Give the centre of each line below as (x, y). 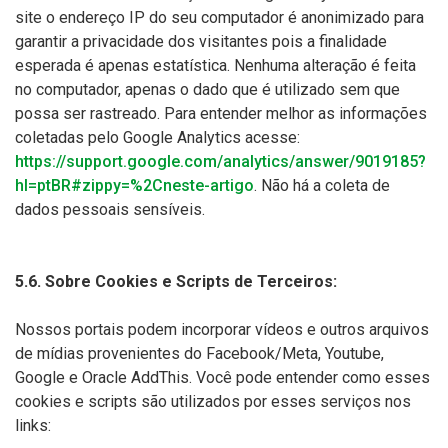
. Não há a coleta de (322, 185)
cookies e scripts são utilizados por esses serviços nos (213, 401)
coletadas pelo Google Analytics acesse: (157, 137)
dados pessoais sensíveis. (110, 209)
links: (33, 425)
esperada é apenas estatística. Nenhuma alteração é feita (215, 65)
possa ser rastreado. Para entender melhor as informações (221, 113)
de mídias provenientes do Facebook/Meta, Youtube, (199, 353)
